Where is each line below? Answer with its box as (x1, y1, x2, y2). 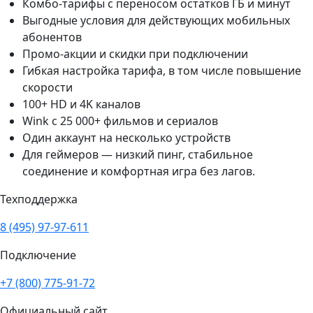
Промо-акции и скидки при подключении (22, 46, 248, 62)
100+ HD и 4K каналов (22, 96, 140, 112)
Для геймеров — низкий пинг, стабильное (22, 147, 253, 163)
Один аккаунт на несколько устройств (22, 130, 231, 146)
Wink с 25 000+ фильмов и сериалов (22, 113, 218, 129)
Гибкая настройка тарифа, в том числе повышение (22, 63, 301, 79)
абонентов (22, 29, 82, 45)
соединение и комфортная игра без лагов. (22, 163, 255, 180)
